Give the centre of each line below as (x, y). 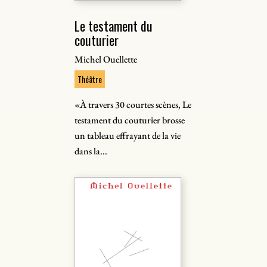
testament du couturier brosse (130, 120)
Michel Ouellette (106, 59)
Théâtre (90, 79)
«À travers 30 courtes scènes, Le (133, 105)
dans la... (91, 151)
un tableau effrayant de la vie (128, 136)
